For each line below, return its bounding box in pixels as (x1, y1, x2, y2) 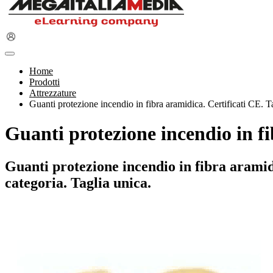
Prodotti (29, 77, 60, 87)
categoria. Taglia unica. (5, 174, 151, 191)
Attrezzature (29, 88, 76, 98)
